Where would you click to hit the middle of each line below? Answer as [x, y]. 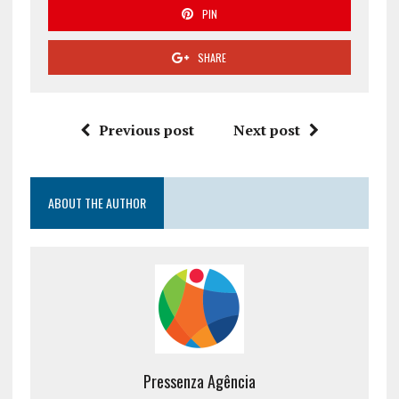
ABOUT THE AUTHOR [97, 202]
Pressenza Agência [199, 381]
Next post [266, 130]
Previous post [146, 130]
